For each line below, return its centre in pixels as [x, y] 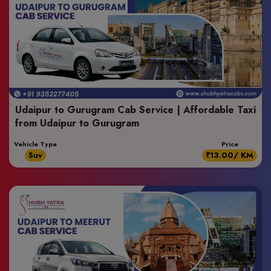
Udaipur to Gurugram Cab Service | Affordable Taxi [135, 110]
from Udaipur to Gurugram [77, 123]
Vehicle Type [35, 144]
